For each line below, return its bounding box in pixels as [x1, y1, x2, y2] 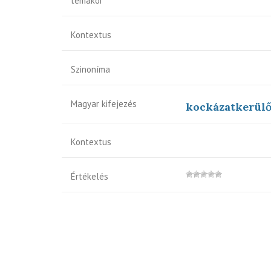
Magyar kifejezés [71, 98, 137, 109]
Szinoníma [71, 64, 110, 75]
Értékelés [71, 171, 108, 182]
